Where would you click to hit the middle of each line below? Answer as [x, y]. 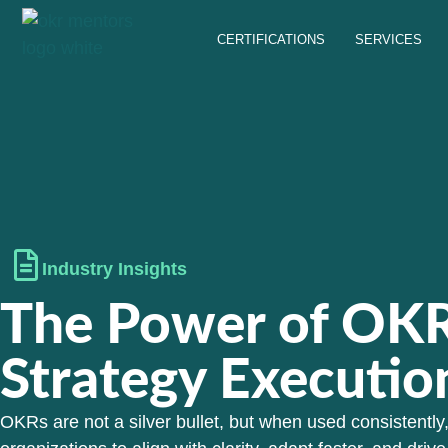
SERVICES [388, 39]
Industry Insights [114, 269]
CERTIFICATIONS [271, 39]
